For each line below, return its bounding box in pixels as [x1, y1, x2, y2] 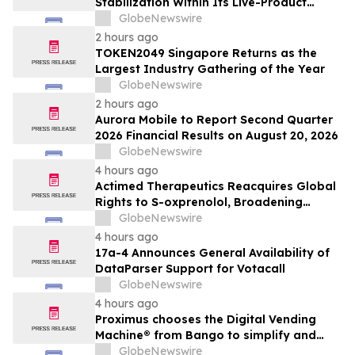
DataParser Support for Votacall [95, 261, 285, 277]
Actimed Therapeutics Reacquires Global [95, 179, 336, 194]
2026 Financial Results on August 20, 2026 [95, 128, 338, 143]
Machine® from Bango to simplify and [95, 328, 316, 343]
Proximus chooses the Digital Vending [95, 312, 316, 327]
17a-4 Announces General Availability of [95, 246, 330, 261]
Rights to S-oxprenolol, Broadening [95, 195, 303, 210]
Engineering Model [95, 11, 204, 26]
